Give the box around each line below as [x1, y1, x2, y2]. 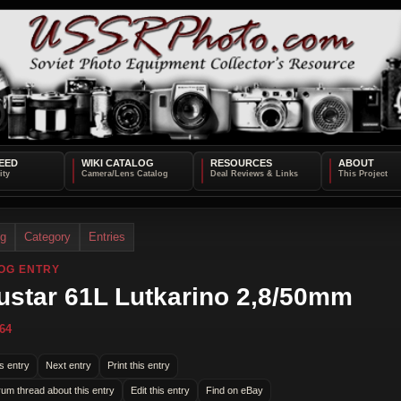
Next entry [46, 360, 91, 371]
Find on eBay [206, 385, 263, 397]
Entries [89, 229, 125, 243]
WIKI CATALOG [81, 157, 154, 168]
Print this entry [107, 360, 170, 371]
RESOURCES [209, 157, 272, 168]
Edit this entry [131, 385, 190, 397]
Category [24, 229, 71, 243]
